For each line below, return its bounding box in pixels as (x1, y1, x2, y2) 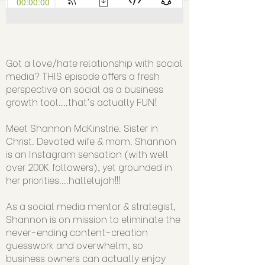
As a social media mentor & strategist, (6, 198, 176, 212)
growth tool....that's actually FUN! (6, 94, 157, 108)
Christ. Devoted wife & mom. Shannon (6, 133, 176, 147)
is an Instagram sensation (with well (6, 146, 169, 160)
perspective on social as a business (6, 81, 163, 95)
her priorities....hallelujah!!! (6, 172, 120, 186)
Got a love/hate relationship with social (6, 55, 183, 69)
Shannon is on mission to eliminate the (6, 211, 180, 225)
